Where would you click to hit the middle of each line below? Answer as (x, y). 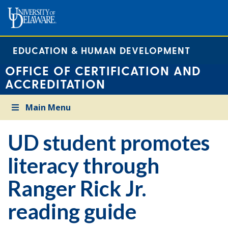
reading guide (72, 211)
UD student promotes (109, 142)
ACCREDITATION (55, 84)
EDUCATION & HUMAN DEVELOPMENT (102, 50)
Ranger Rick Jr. (77, 188)
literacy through (83, 165)
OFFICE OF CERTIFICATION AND (103, 70)
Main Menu (48, 107)
